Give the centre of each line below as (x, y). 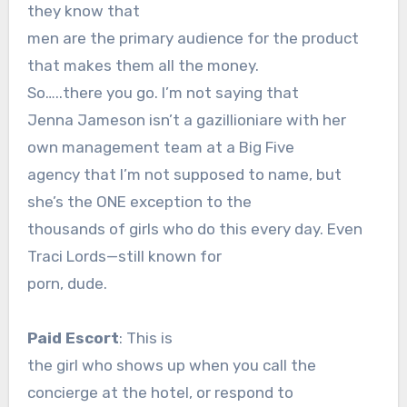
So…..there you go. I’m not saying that (163, 93)
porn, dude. (67, 284)
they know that (83, 11)
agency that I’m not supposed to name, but (184, 175)
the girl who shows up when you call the (171, 366)
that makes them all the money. (143, 66)
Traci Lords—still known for (124, 257)
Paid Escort (73, 338)
